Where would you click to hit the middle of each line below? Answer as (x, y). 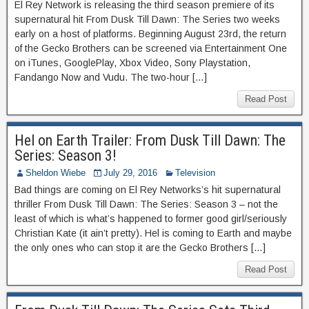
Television (195, 173)
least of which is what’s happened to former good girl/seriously (151, 219)
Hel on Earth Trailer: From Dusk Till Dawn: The (150, 140)
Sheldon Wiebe (56, 173)
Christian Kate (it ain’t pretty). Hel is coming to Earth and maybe (153, 233)
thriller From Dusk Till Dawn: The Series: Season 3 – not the (146, 204)
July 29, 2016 (130, 173)
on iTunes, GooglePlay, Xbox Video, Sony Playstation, (132, 63)
